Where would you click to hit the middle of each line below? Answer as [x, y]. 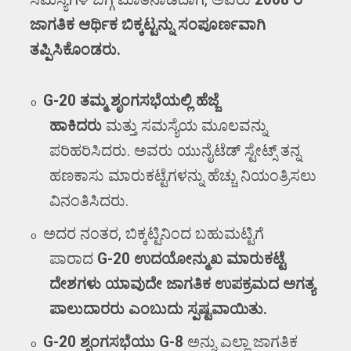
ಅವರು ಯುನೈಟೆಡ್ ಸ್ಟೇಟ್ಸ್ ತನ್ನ [218, 150]
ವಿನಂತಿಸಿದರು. [89, 201]
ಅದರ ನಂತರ [81, 233]
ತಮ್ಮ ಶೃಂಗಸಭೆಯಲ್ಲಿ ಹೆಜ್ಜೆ [150, 100]
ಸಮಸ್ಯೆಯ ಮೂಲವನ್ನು [204, 125]
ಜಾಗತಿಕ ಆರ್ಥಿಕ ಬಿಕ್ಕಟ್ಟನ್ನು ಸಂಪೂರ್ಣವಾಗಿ [148, 24]
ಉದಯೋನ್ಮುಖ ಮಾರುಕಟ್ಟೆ [210, 259]
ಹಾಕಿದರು [76, 125]
